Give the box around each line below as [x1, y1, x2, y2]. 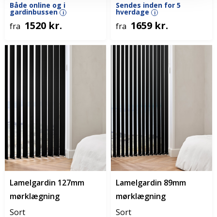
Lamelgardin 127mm [10, 177, 84, 188]
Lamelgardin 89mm [116, 177, 186, 188]
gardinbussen [10, 7, 60, 16]
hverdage [116, 7, 151, 16]
